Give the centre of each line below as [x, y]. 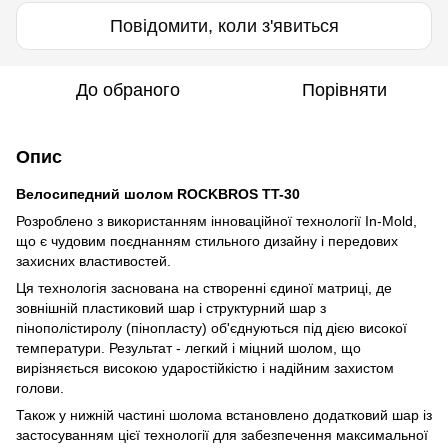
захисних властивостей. [93, 260]
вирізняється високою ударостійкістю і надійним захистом [205, 367]
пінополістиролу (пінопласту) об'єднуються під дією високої [211, 327]
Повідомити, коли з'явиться [224, 25]
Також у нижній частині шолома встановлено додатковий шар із [224, 414]
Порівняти [344, 89]
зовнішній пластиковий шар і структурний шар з [171, 307]
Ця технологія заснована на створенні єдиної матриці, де [204, 287]
